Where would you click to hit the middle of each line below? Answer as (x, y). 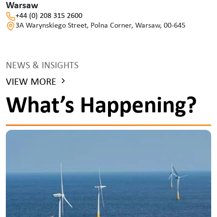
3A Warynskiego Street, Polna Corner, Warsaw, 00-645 (101, 26)
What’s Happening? (101, 106)
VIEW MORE (31, 82)
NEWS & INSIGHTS (42, 66)
